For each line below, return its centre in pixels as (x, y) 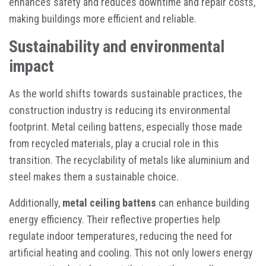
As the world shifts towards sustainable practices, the (126, 94)
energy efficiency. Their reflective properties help (115, 219)
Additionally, (36, 203)
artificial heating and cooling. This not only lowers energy (131, 253)
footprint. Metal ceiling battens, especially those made (126, 127)
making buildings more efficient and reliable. (103, 19)
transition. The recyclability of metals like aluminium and (129, 160)
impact (31, 66)
